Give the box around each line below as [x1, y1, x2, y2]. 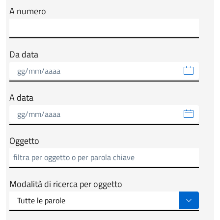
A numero [9, 4, 46, 18]
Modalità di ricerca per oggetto [9, 177, 122, 191]
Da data [9, 47, 38, 61]
